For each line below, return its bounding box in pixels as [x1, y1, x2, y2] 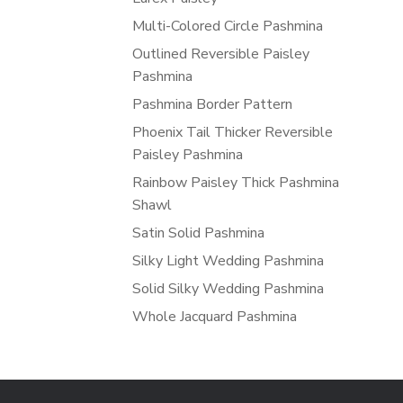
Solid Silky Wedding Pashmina [132, 278, 324, 299]
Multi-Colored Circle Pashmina [132, 15, 323, 36]
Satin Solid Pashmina [132, 222, 264, 243]
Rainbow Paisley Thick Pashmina [132, 172, 339, 193]
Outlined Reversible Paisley [132, 43, 309, 64]
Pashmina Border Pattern [132, 94, 292, 114]
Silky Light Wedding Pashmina [132, 250, 324, 271]
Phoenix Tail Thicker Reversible [132, 121, 333, 142]
